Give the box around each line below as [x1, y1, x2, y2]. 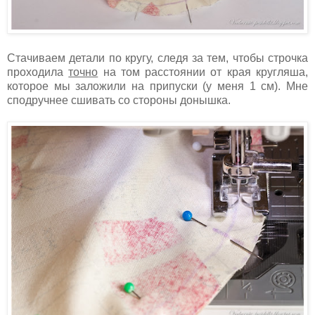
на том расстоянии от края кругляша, [98, 66, 309, 79]
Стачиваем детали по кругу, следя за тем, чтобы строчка [7, 52, 308, 65]
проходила [7, 66, 69, 79]
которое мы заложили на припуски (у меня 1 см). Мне [7, 80, 308, 93]
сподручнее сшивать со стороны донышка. [7, 94, 231, 107]
